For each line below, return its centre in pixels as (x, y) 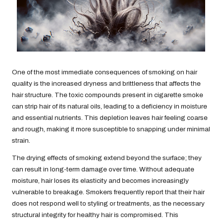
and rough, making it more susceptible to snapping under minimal (111, 129)
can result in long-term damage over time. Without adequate (103, 169)
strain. (21, 141)
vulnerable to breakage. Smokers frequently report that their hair (108, 192)
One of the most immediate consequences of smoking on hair (105, 72)
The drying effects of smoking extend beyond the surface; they (107, 158)
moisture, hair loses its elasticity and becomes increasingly (100, 181)
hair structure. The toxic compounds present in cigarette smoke (108, 95)
